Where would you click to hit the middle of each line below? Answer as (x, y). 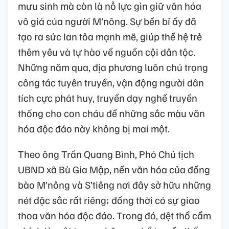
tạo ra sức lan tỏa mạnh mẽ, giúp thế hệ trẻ (110, 36)
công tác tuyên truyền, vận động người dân (111, 82)
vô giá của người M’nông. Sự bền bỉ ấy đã (107, 21)
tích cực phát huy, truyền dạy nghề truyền (108, 97)
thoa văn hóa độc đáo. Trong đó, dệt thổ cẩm (114, 215)
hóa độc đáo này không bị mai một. (94, 128)
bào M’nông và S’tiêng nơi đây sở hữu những (114, 184)
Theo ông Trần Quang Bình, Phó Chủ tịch (106, 154)
